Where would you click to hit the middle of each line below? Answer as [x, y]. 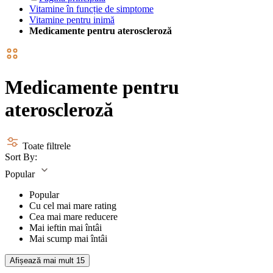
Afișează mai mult [43, 260]
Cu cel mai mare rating [73, 205]
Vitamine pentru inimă [72, 20]
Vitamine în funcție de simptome [91, 9]
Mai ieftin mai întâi [66, 227]
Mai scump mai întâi [68, 238]
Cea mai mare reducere [73, 216]
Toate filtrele [47, 146]
